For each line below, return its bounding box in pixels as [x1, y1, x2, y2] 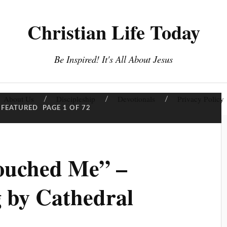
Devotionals [117, 94, 155, 104]
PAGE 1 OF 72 [43, 105, 91, 111]
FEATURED [1, 105, 39, 111]
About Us [3, 94, 34, 104]
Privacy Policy [177, 94, 224, 104]
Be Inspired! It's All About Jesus [54, 53, 173, 65]
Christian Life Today [27, 18, 200, 46]
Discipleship [56, 94, 95, 104]
